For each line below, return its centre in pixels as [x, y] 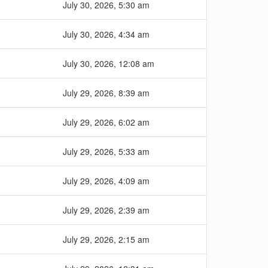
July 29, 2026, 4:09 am [106, 181]
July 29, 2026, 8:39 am [106, 93]
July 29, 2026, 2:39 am [106, 210]
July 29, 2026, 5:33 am [106, 151]
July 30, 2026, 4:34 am [106, 34]
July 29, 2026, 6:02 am [106, 122]
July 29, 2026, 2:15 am [106, 239]
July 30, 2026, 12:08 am [109, 63]
